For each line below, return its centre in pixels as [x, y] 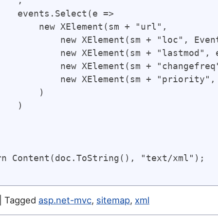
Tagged [21, 200]
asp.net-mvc [65, 200]
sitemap [113, 200]
